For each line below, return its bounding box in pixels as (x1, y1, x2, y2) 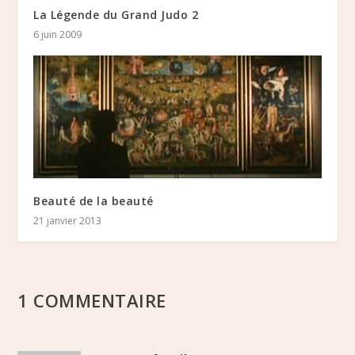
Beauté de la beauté (33, 193, 154, 208)
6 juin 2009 (33, 28, 82, 42)
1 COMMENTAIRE (17, 288, 166, 312)
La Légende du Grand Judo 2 (33, 7, 199, 23)
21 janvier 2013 (33, 213, 102, 227)
